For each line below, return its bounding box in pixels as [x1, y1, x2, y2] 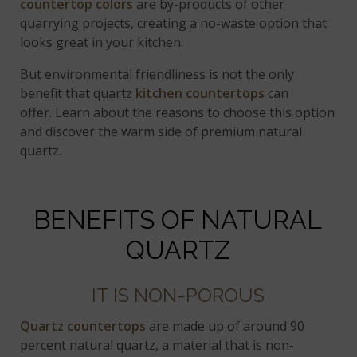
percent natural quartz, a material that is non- [20, 336, 295, 355]
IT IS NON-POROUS [91, 284, 265, 308]
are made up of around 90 [146, 317, 305, 335]
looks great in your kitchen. [20, 33, 184, 52]
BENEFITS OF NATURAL [33, 205, 322, 235]
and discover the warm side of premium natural [20, 123, 303, 141]
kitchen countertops [135, 84, 265, 103]
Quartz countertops [20, 317, 147, 335]
